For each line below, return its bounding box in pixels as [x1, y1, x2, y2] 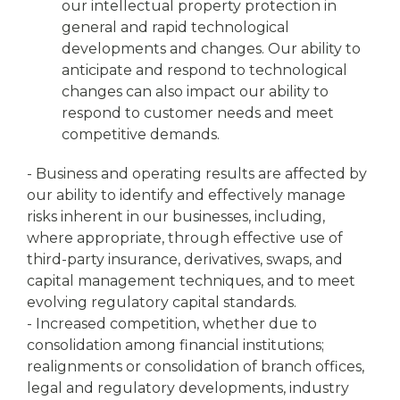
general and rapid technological [62, 19, 289, 36]
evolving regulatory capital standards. [27, 294, 296, 311]
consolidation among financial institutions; [27, 337, 324, 354]
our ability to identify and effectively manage [27, 187, 346, 204]
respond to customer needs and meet [62, 104, 334, 121]
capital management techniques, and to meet [27, 272, 355, 289]
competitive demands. [62, 126, 220, 143]
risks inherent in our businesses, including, [27, 208, 325, 225]
